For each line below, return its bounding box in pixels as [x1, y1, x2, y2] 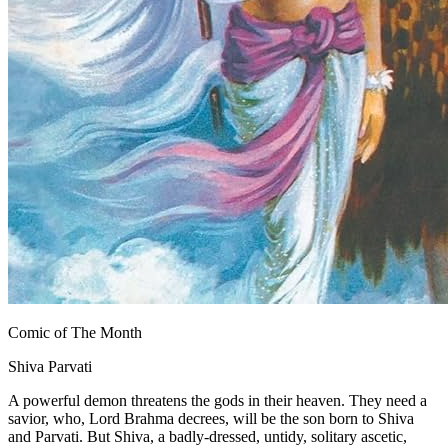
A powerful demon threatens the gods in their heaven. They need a [8, 392, 427, 409]
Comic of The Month [8, 324, 142, 341]
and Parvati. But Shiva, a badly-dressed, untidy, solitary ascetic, [8, 428, 407, 445]
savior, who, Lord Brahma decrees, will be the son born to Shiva [8, 410, 414, 427]
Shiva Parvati [8, 358, 92, 375]
